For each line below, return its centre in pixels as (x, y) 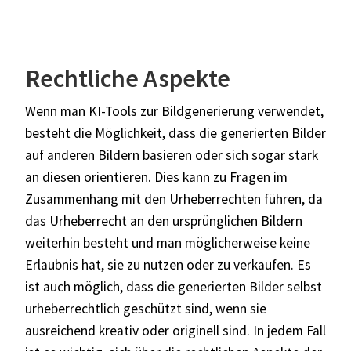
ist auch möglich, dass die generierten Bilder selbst (174, 286)
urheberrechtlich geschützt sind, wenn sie (146, 308)
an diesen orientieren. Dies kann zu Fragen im (156, 177)
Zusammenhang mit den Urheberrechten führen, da (174, 199)
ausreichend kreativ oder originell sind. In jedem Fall (175, 330)
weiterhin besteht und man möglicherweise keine (168, 242)
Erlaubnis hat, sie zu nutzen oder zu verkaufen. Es (168, 264)
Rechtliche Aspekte (128, 78)
